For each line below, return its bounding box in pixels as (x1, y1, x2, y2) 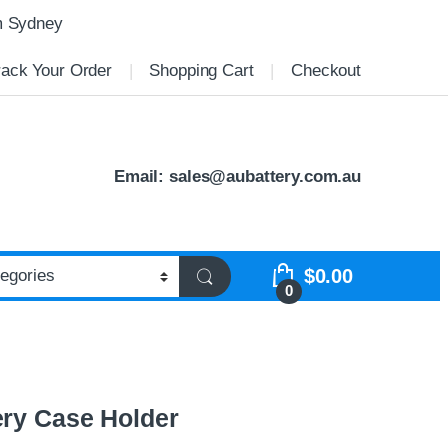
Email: (114, 166, 170, 186)
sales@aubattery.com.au (169, 166, 361, 186)
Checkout (291, 61, 361, 81)
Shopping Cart (149, 61, 254, 81)
